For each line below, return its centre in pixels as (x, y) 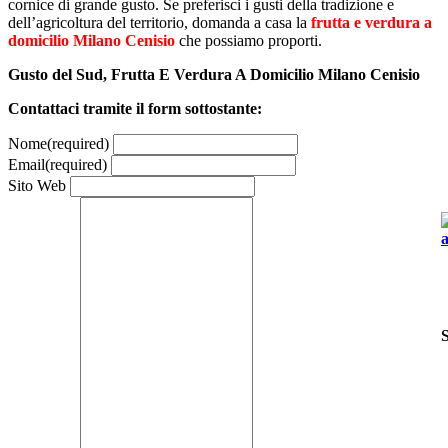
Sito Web (37, 185)
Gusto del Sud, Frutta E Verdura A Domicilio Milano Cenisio (214, 74)
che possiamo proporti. (248, 40)
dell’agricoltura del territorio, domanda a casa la (159, 22)
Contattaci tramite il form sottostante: (135, 108)
